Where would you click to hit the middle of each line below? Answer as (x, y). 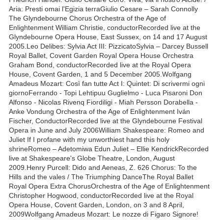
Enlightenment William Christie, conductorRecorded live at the (105, 27)
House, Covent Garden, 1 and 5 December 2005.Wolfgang (100, 74)
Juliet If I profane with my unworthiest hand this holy (89, 139)
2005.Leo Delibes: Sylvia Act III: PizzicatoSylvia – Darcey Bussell (109, 46)
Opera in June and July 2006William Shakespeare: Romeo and (107, 130)
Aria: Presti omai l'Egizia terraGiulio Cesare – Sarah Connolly (103, 9)
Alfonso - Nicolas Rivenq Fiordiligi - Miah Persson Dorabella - (103, 102)
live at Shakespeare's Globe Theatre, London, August (92, 158)
